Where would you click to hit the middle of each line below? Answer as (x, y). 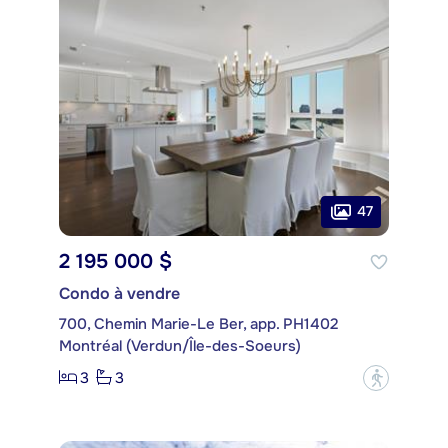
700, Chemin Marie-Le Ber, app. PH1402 (198, 323)
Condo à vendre (119, 293)
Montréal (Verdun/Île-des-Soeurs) (180, 345)
